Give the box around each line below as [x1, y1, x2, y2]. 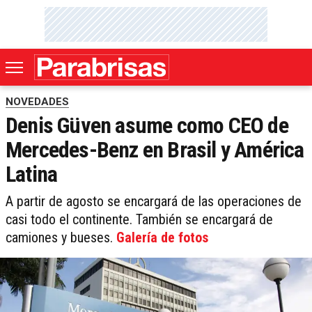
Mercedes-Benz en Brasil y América [6, 136, 304, 164]
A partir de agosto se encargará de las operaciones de [6, 193, 302, 210]
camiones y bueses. [6, 229, 116, 247]
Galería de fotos [116, 229, 208, 247]
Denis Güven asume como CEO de [6, 112, 288, 139]
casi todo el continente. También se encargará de [6, 211, 273, 228]
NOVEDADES [6, 95, 69, 109]
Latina [6, 161, 58, 188]
